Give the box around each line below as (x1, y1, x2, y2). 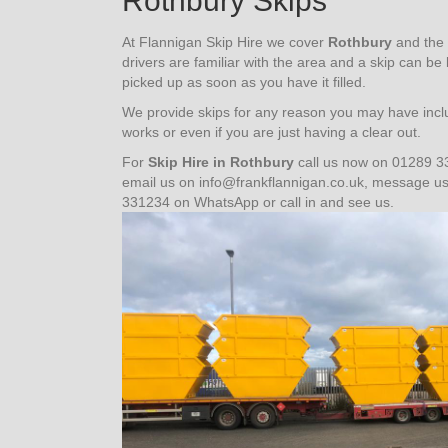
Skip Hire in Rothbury (148, 153, 294, 170)
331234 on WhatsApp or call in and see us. (122, 193, 394, 210)
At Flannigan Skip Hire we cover (122, 33, 328, 50)
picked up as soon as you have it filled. (122, 73, 366, 90)
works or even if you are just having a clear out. (122, 123, 421, 140)
